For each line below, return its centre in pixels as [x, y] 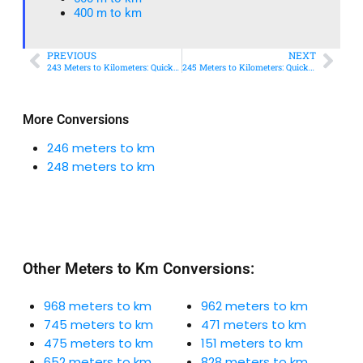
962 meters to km [254, 306]
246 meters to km [101, 148]
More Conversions [76, 120]
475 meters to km [98, 344]
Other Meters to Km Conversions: [139, 269]
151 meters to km [252, 344]
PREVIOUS [72, 56]
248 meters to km [101, 167]
